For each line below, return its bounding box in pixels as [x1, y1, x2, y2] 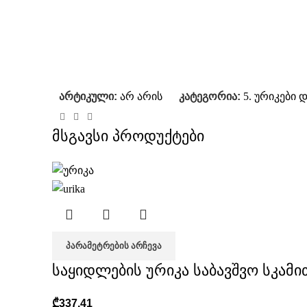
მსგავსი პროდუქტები [52, 127, 204, 145]
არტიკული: [59, 90, 120, 102]
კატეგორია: [179, 90, 241, 102]
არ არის [120, 90, 162, 102]
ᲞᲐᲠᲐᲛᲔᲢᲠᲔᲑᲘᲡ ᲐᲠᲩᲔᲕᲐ [66, 240, 162, 251]
